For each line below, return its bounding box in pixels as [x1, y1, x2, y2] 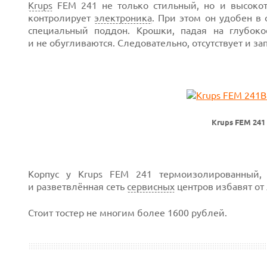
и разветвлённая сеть [28, 181, 127, 192]
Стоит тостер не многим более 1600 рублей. [28, 207, 227, 218]
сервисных [127, 181, 175, 192]
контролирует [28, 13, 95, 23]
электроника [94, 13, 153, 23]
